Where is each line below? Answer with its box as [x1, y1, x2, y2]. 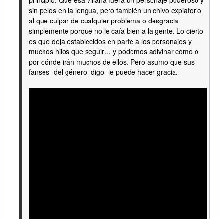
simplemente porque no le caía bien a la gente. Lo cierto [29, 26, 203, 36]
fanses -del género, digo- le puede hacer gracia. [29, 67, 178, 77]
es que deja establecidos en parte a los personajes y [29, 36, 192, 46]
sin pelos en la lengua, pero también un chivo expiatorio [29, 5, 201, 15]
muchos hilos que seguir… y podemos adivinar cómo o [29, 46, 198, 56]
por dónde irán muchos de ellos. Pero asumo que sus [29, 57, 195, 66]
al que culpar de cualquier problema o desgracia [29, 16, 178, 25]
